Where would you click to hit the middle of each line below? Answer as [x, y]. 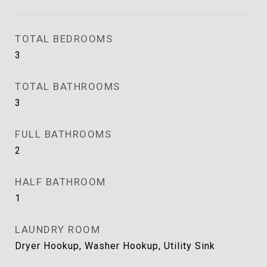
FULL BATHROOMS [63, 134]
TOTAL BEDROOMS [64, 39]
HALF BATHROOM [60, 182]
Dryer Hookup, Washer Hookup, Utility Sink [115, 246]
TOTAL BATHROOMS [68, 86]
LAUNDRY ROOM [58, 229]
